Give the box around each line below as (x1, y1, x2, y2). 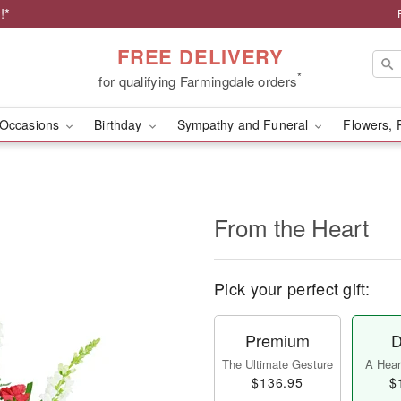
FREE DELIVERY (116, 41, 285, 71)
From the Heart (214, 210, 369, 243)
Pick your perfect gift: (214, 277, 370, 300)
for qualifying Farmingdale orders (98, 71, 298, 90)
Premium (245, 328, 310, 352)
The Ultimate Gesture (222, 355, 333, 372)
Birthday (94, 115, 146, 133)
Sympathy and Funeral (176, 115, 312, 133)
